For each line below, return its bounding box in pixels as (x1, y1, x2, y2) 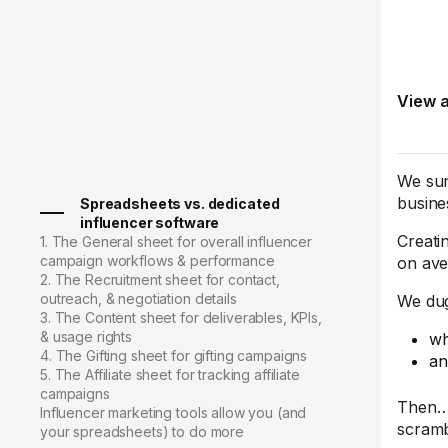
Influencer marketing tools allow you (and (40, 404, 307, 421)
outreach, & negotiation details (40, 290, 237, 307)
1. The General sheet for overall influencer (40, 233, 312, 250)
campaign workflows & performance (40, 252, 275, 269)
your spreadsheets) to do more (40, 423, 244, 440)
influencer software (80, 214, 220, 231)
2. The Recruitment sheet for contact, (40, 271, 280, 288)
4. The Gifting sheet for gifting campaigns (40, 347, 308, 364)
